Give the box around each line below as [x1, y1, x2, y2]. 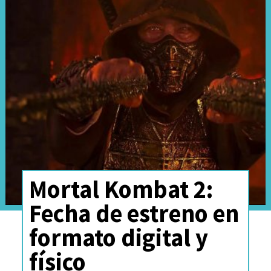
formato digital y [28, 221, 208, 253]
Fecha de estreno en [28, 197, 239, 229]
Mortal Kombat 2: [28, 173, 213, 204]
